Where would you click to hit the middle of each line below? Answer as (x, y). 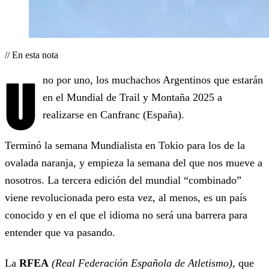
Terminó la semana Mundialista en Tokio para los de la (125, 146)
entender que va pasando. (60, 233)
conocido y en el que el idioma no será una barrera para (126, 215)
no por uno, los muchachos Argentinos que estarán (153, 80)
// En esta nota (32, 55)
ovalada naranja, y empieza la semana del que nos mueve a (134, 163)
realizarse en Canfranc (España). (113, 115)
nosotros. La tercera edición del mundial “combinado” (123, 180)
